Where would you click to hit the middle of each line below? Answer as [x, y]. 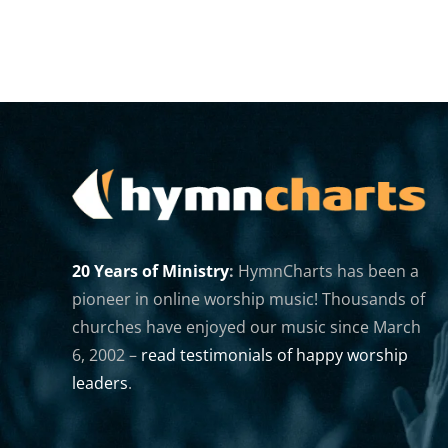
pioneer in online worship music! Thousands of [248, 298]
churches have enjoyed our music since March [246, 326]
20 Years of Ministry [150, 270]
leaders [100, 382]
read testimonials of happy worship [274, 354]
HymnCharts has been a [326, 270]
